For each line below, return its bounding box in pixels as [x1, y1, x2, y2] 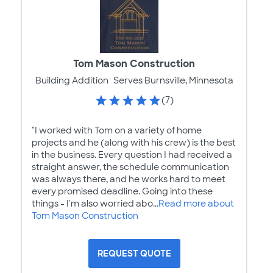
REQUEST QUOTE [97, 248, 171, 260]
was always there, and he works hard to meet [32, 174, 225, 185]
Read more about [158, 198, 234, 210]
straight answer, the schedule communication [32, 161, 229, 173]
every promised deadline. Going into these [32, 186, 213, 197]
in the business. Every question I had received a [32, 149, 232, 161]
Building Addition [35, 75, 108, 87]
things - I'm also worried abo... [32, 198, 158, 210]
